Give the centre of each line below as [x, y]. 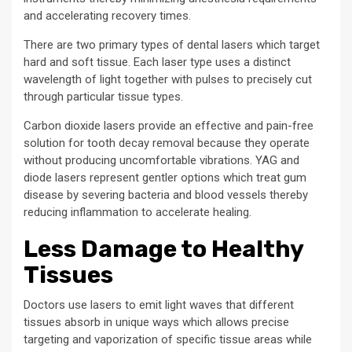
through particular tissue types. [103, 97]
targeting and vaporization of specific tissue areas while [168, 340]
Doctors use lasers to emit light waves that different [159, 305]
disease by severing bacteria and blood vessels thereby [166, 195]
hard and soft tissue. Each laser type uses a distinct [157, 62]
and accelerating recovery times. [107, 16]
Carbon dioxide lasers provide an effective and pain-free [169, 126]
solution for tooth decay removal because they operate [167, 143]
